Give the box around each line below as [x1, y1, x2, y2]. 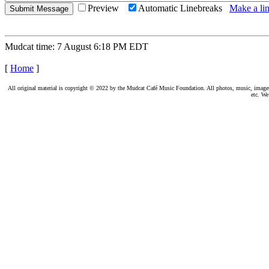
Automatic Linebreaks [138, 3, 229, 13]
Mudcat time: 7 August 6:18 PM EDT [5, 41, 148, 52]
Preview [88, 3, 126, 13]
